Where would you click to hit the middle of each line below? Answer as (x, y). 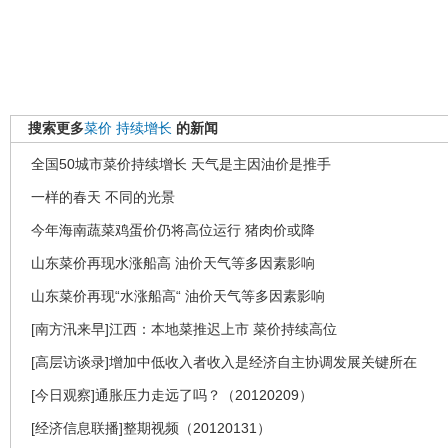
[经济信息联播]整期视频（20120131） (151, 427)
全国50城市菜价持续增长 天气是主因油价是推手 (181, 163)
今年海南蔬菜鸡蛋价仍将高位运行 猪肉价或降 (173, 229)
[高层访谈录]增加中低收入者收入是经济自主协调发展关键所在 (224, 361)
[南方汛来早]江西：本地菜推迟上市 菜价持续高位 (184, 328)
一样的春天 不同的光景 (103, 196)
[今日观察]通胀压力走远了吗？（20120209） (172, 394)
